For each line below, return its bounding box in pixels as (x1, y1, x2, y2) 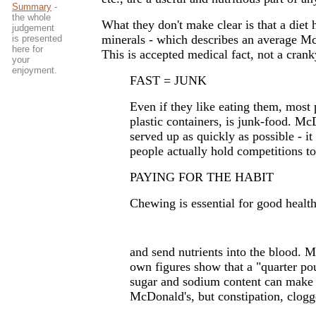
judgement (12, 23, 54, 33)
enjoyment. (12, 65, 57, 75)
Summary (12, 1, 51, 12)
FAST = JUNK (130, 73, 207, 87)
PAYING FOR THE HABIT (130, 170, 274, 184)
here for (12, 44, 43, 54)
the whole (12, 12, 51, 23)
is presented (12, 33, 62, 44)
